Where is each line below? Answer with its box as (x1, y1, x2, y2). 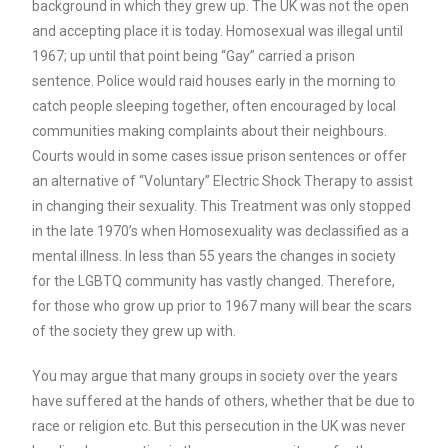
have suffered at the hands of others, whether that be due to (32, 393, 416, 409)
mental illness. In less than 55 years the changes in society (32, 248, 397, 264)
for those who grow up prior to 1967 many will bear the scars (32, 298, 413, 314)
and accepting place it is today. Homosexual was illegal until (32, 23, 404, 39)
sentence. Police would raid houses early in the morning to (32, 73, 397, 89)
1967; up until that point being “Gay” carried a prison (32, 48, 356, 64)
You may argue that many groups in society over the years (32, 368, 399, 384)
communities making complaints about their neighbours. (32, 123, 388, 139)
